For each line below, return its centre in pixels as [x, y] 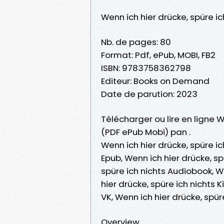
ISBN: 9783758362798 [146, 68]
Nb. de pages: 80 [136, 42]
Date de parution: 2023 [149, 94]
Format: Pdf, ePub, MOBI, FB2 [158, 55]
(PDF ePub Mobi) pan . [146, 132]
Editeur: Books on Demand [155, 81]
